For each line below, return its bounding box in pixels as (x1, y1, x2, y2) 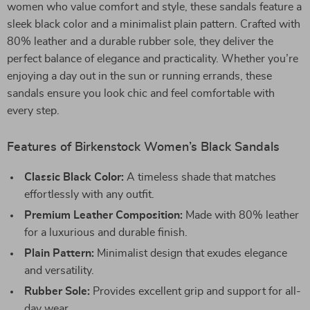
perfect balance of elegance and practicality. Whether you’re (7, 53, 298, 64)
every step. (7, 105, 60, 116)
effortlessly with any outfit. (24, 189, 154, 200)
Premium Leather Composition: (24, 210, 183, 221)
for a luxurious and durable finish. (24, 227, 188, 238)
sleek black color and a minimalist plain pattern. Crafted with (7, 19, 300, 30)
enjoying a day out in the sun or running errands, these (7, 71, 272, 82)
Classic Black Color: (24, 172, 124, 183)
